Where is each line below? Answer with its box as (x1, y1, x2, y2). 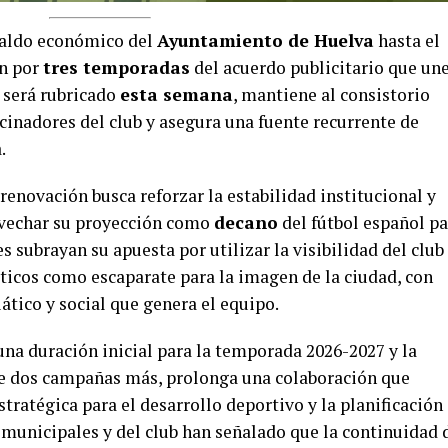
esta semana (120, 83, 233, 107)
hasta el (374, 29, 440, 53)
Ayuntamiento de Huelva (157, 29, 374, 53)
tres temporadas (43, 56, 190, 80)
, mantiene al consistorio (233, 83, 430, 107)
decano (214, 211, 278, 235)
